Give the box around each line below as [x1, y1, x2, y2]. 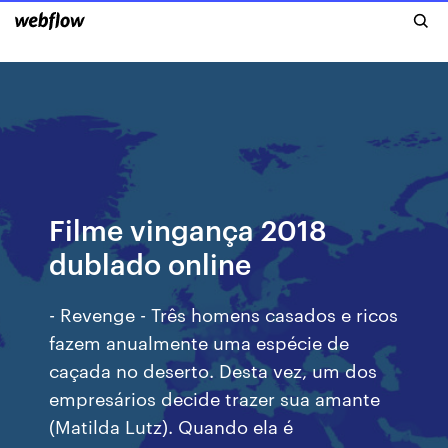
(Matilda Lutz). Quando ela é [49, 413, 294, 438]
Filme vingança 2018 [49, 210, 328, 247]
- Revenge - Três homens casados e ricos [49, 301, 399, 326]
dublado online [49, 244, 252, 281]
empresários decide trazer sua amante [49, 385, 381, 410]
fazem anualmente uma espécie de [49, 329, 350, 354]
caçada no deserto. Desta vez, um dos [49, 357, 378, 382]
